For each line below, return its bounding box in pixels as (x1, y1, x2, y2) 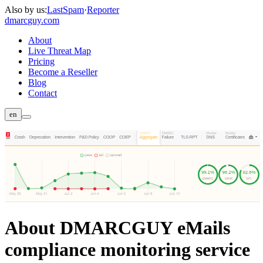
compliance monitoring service (5, 238, 250, 260)
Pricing (28, 56, 55, 66)
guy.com (28, 15, 59, 25)
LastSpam (47, 5, 84, 15)
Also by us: (5, 5, 47, 15)
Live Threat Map (28, 46, 91, 56)
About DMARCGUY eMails (5, 217, 230, 238)
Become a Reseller (28, 67, 97, 77)
